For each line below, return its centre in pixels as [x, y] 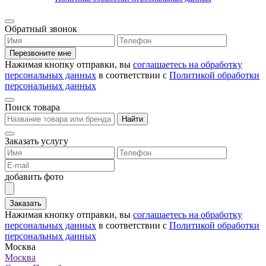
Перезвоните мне [40, 53]
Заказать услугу [37, 141]
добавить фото [34, 176]
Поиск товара [32, 107]
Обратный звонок [41, 28]
